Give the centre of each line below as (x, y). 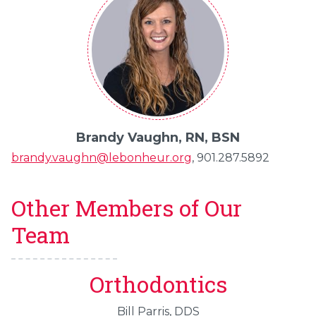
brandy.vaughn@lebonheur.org (102, 158)
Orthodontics (158, 285)
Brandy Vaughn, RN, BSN (158, 138)
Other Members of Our (127, 208)
